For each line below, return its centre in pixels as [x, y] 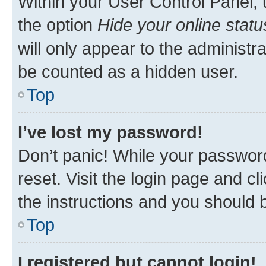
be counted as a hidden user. [128, 71]
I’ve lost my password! [110, 132]
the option [58, 24]
